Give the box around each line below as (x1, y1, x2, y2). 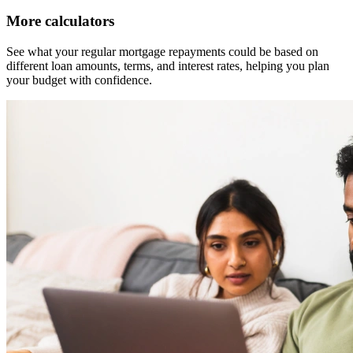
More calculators (6, 12, 114, 29)
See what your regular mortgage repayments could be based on (6, 44, 318, 58)
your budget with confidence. (6, 72, 152, 87)
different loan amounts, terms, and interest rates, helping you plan (6, 58, 329, 72)
